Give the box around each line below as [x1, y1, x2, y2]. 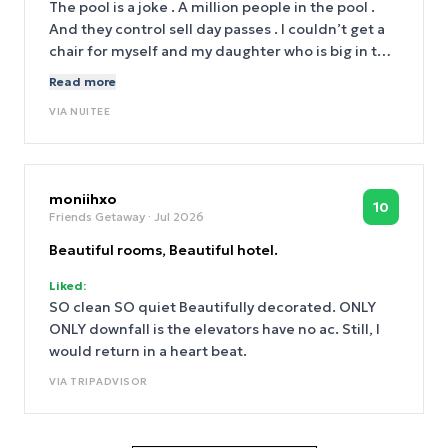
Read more [49, 74, 116, 89]
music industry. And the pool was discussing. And [49, 64, 390, 82]
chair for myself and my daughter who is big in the [49, 42, 395, 60]
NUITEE [70, 105, 110, 118]
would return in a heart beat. [49, 342, 247, 360]
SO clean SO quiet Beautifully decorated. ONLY [49, 298, 339, 316]
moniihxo [49, 190, 117, 208]
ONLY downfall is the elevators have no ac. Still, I [49, 320, 342, 338]
